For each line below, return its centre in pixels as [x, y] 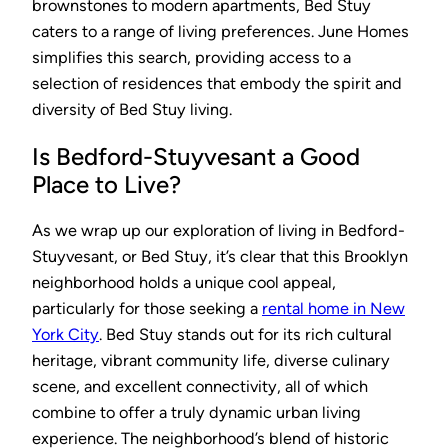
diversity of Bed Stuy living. [132, 109]
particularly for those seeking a [147, 309]
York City [65, 335]
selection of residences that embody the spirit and [217, 83]
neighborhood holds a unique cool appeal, [184, 283]
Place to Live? [106, 184]
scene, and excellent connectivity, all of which [200, 387]
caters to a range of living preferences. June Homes [220, 31]
